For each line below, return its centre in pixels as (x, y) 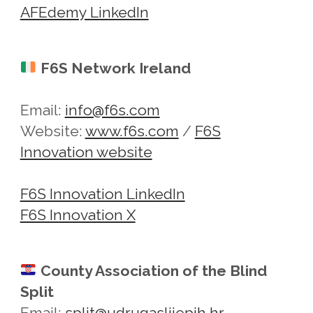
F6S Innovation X (78, 214)
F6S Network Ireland (115, 68)
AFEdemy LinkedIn (84, 12)
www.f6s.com (132, 131)
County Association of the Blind (153, 270)
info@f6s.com (112, 110)
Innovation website (86, 152)
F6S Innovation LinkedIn (102, 194)
